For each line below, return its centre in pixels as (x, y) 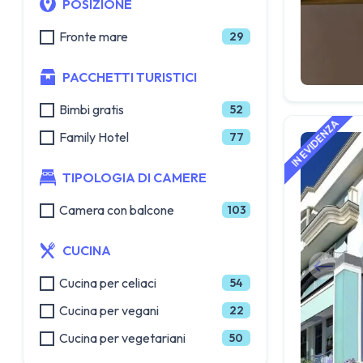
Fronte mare (94, 36)
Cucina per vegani (109, 310)
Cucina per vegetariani (122, 338)
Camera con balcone (117, 210)
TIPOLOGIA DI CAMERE (135, 177)
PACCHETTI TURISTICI (130, 77)
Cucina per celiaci (108, 283)
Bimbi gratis (92, 109)
